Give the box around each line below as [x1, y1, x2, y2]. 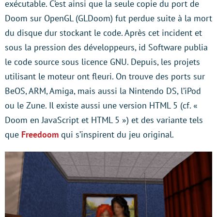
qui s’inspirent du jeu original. [59, 129, 174, 140]
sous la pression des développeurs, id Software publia [5, 42, 208, 53]
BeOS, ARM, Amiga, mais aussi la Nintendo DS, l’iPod [5, 85, 201, 97]
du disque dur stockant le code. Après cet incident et [5, 27, 202, 39]
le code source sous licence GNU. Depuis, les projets [5, 56, 200, 68]
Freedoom [21, 129, 59, 140]
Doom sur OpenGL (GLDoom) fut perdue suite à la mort [5, 13, 212, 24]
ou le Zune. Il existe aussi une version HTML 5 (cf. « [5, 100, 198, 111]
